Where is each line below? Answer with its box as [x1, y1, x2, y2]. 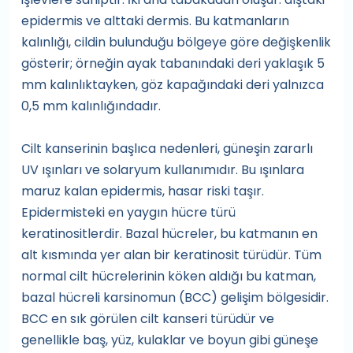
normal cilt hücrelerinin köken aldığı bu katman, [21, 267, 316, 286]
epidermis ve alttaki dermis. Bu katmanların [21, 12, 289, 31]
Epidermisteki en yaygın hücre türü [21, 203, 236, 222]
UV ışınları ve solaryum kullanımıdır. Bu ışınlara [21, 161, 304, 180]
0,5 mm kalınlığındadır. [21, 97, 161, 116]
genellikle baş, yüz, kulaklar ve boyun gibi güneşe [21, 331, 318, 350]
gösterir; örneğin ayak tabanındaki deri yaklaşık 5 [21, 54, 325, 73]
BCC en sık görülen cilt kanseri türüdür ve [21, 310, 274, 329]
